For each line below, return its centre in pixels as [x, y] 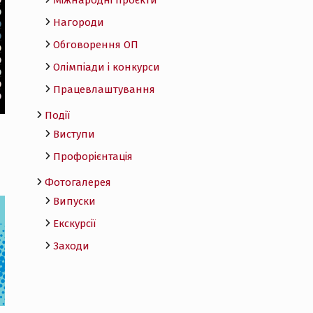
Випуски [74, 201]
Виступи [74, 134]
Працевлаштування [104, 89]
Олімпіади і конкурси [107, 67]
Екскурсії [74, 224]
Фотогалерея [78, 182]
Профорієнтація [93, 156]
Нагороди [79, 22]
